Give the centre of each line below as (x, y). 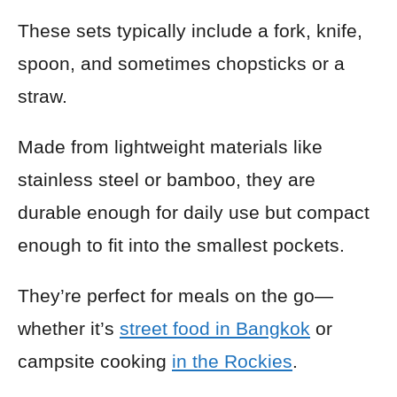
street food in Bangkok (215, 328)
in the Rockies (232, 361)
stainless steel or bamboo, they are (167, 179)
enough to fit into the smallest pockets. (181, 245)
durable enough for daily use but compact (194, 212)
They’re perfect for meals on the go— (175, 296)
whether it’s (69, 328)
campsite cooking (95, 361)
